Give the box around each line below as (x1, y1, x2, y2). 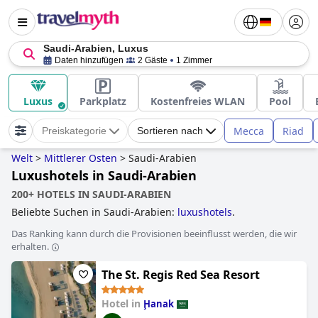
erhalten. (11, 240, 49, 253)
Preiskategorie (42, 125, 106, 136)
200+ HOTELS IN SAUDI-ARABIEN (11, 187, 171, 201)
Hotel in (102, 297, 143, 310)
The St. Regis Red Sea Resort (102, 267, 260, 283)
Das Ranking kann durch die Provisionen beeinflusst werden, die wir (11, 227, 297, 240)
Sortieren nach (137, 125, 203, 136)
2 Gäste (138, 55, 168, 65)
